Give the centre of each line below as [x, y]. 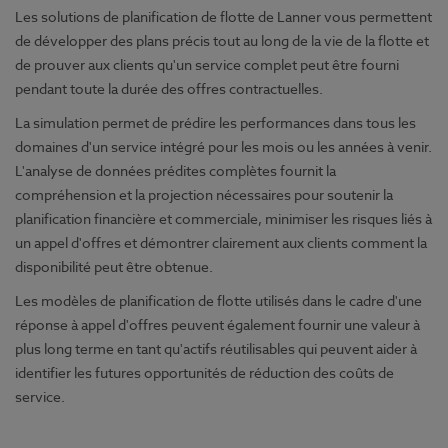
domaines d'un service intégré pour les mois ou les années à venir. [223, 146]
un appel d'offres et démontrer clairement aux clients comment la [221, 242]
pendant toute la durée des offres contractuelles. [169, 88]
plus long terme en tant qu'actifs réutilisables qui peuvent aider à [216, 348]
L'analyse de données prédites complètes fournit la [175, 170]
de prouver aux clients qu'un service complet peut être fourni [207, 64]
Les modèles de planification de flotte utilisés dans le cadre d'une [218, 300]
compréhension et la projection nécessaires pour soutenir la [204, 194]
